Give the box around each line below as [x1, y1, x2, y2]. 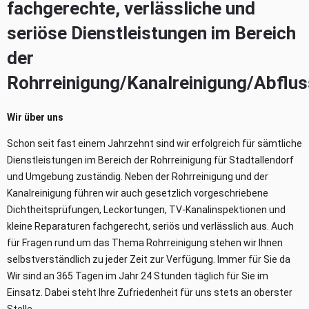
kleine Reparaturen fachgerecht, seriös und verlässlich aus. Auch [7, 220, 294, 232]
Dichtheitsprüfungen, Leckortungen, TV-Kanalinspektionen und [7, 203, 286, 215]
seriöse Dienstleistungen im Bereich [7, 22, 296, 43]
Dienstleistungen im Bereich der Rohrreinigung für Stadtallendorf [7, 154, 294, 166]
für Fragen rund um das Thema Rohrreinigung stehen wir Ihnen [7, 237, 283, 248]
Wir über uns [7, 111, 63, 123]
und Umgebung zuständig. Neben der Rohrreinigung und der [7, 170, 268, 182]
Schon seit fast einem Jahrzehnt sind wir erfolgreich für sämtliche [7, 137, 302, 149]
